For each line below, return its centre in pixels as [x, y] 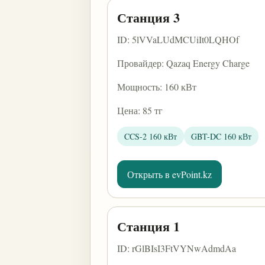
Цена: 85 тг [140, 110]
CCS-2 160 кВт [151, 136]
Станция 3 [148, 17]
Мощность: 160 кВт [157, 87]
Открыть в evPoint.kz [169, 174]
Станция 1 [148, 226]
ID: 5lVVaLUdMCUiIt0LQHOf [178, 39]
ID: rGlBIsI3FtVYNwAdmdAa [177, 248]
